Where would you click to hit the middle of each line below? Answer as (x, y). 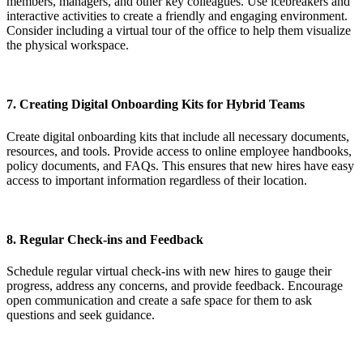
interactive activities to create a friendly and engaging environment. (177, 16)
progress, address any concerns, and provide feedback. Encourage (175, 286)
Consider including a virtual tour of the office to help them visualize (179, 30)
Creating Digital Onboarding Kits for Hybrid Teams (162, 105)
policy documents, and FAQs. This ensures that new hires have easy (180, 165)
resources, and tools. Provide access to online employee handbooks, (179, 151)
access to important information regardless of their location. (157, 180)
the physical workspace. (68, 45)
